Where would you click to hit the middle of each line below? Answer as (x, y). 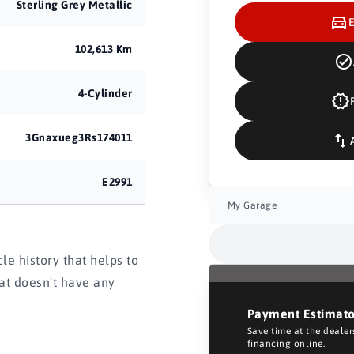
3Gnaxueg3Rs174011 (79, 137)
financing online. (286, 344)
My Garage (252, 205)
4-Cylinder (105, 93)
